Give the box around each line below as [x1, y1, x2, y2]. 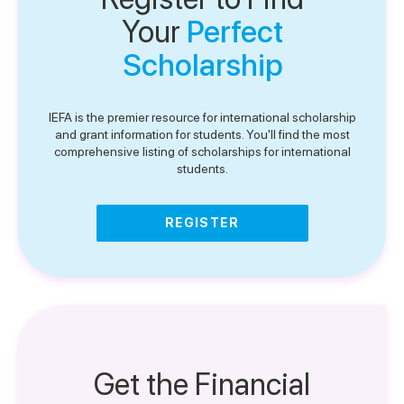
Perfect [186, 14, 283, 50]
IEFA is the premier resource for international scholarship [48, 110, 356, 124]
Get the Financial [94, 366, 310, 402]
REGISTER [164, 216, 240, 230]
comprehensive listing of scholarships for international [53, 144, 351, 159]
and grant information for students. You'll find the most [54, 127, 350, 142]
